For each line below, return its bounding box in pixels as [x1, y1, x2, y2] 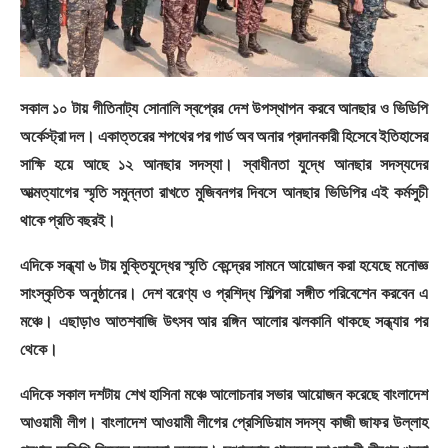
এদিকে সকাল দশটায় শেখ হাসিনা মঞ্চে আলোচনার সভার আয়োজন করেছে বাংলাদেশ [20, 383, 428, 403]
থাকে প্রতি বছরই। [20, 209, 116, 229]
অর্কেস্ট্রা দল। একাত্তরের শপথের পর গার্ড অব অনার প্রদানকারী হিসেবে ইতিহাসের [20, 125, 428, 145]
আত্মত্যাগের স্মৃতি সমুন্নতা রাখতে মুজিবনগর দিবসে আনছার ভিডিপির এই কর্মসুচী [20, 181, 428, 201]
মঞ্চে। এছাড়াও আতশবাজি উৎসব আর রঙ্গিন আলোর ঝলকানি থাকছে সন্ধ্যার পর [20, 310, 428, 330]
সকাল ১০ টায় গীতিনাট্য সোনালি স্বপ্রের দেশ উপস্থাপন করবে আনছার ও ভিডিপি [20, 97, 428, 117]
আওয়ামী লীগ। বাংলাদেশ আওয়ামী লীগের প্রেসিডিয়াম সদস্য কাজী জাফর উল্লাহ [20, 411, 428, 431]
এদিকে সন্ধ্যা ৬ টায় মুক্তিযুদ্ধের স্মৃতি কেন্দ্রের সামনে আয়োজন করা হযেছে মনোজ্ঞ [20, 254, 428, 274]
